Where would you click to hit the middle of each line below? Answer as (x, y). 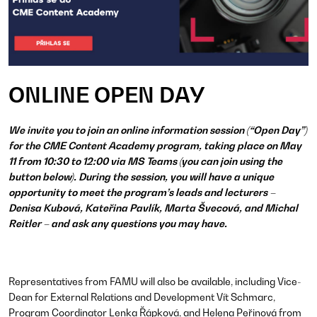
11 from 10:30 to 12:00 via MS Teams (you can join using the (145, 161)
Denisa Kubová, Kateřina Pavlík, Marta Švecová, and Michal (153, 208)
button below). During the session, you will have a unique (141, 177)
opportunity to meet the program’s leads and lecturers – (142, 192)
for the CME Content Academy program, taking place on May (155, 146)
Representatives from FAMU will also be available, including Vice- (155, 282)
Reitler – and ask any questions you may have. (118, 224)
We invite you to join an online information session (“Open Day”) (158, 130)
